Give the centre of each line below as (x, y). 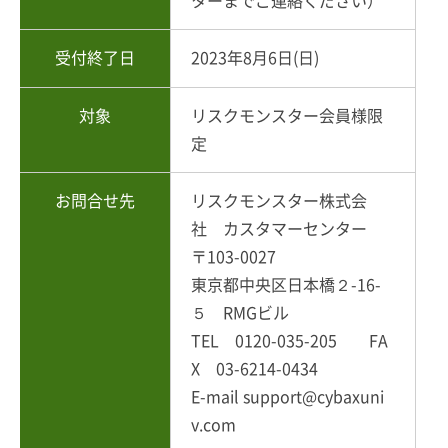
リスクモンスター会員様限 (287, 115)
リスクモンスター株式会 (279, 200)
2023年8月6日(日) (255, 57)
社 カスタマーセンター (279, 228)
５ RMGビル (240, 312)
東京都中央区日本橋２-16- (286, 284)
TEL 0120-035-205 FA (289, 340)
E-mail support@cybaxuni (287, 396)
